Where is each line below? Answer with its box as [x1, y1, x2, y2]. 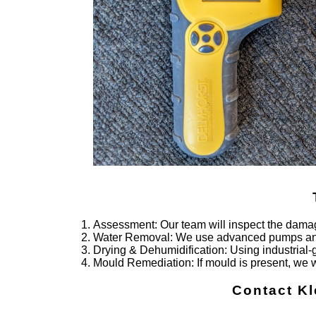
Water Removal [93, 231, 170, 244]
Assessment [93, 219, 154, 231]
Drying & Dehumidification [93, 244, 224, 257]
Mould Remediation [93, 257, 191, 269]
